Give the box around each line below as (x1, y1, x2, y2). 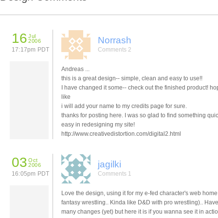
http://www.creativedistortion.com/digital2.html (61, 130, 181, 137)
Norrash (98, 35, 131, 45)
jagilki (98, 159, 121, 169)
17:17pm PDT (12, 46, 50, 53)
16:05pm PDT (12, 170, 50, 177)
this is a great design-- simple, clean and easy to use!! (61, 74, 202, 82)
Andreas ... (61, 65, 90, 73)
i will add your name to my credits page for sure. (61, 102, 187, 109)
